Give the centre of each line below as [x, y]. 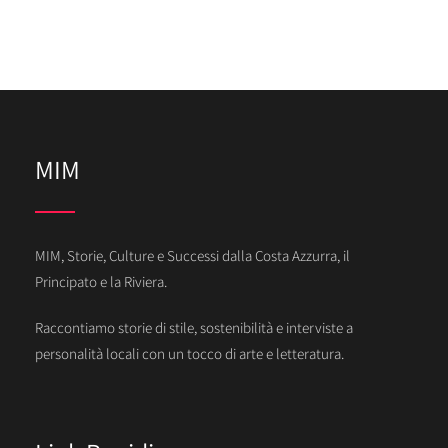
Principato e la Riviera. [101, 282]
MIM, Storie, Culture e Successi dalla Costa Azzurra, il [192, 256]
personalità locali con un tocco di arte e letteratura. [189, 354]
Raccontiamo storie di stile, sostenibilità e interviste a [194, 328]
